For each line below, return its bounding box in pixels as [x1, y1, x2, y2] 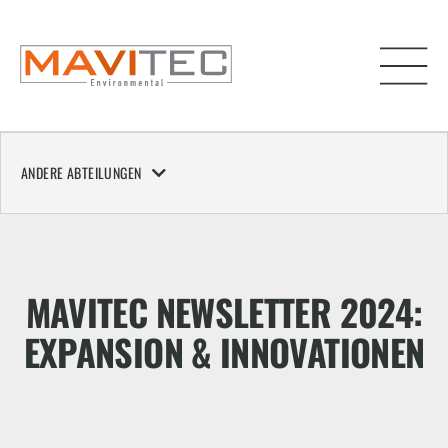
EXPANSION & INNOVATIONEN [23, 324, 425, 378]
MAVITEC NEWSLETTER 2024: [25, 284, 423, 338]
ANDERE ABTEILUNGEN [21, 162, 142, 183]
